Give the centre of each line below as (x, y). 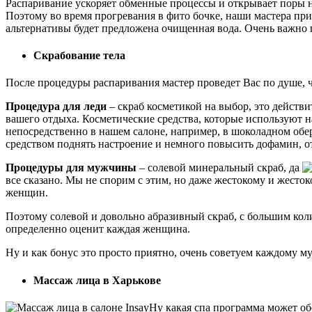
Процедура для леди (56, 107)
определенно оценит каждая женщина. (98, 229)
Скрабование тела (79, 56)
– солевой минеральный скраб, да (219, 168)
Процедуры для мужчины (71, 168)
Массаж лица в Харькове (97, 280)
